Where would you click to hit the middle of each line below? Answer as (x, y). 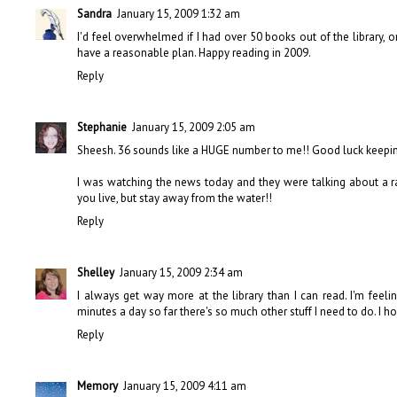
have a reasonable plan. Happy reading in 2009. (194, 52)
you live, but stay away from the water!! (175, 198)
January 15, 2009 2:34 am (181, 273)
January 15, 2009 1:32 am (179, 13)
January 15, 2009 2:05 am (194, 127)
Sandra (94, 13)
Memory (97, 386)
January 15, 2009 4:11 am (185, 386)
